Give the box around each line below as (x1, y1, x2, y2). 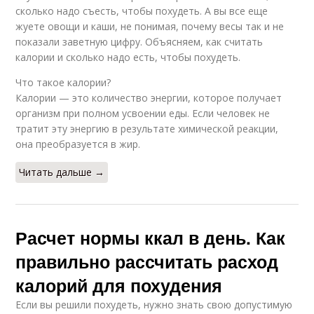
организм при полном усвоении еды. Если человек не (15, 107, 271, 120)
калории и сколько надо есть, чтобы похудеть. (15, 50, 241, 64)
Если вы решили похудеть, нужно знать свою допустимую (15, 298, 293, 311)
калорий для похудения (15, 273, 223, 298)
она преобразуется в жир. (15, 137, 141, 151)
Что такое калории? (15, 76, 111, 89)
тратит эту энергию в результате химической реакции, (15, 122, 279, 135)
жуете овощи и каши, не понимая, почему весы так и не (15, 20, 285, 33)
